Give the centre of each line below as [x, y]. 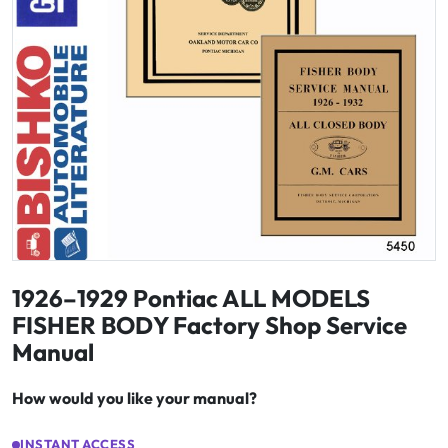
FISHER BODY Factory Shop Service [209, 325]
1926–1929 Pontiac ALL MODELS [191, 298]
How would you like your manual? [134, 398]
